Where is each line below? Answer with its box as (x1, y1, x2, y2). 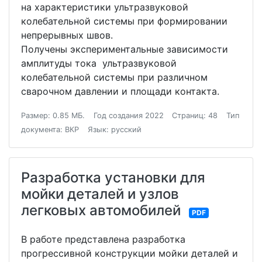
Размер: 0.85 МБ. (21, 111, 85, 120)
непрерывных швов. (21, 29, 116, 42)
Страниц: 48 (172, 111, 218, 120)
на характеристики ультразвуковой (21, 1, 188, 13)
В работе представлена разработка (21, 233, 185, 246)
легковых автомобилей (21, 202, 181, 219)
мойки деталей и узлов (21, 185, 179, 203)
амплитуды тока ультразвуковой (21, 57, 177, 70)
